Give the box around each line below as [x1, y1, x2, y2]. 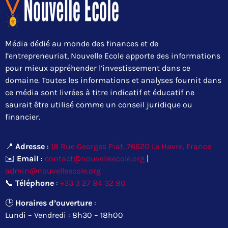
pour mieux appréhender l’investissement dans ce [5, 63, 190, 73]
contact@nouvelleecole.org [45, 154, 145, 164]
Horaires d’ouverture [15, 197, 92, 208]
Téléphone [15, 178, 54, 188]
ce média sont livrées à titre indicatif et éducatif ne [5, 88, 194, 98]
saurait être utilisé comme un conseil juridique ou [5, 100, 192, 110]
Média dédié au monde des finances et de [5, 39, 158, 49]
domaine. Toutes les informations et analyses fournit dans [5, 75, 221, 85]
